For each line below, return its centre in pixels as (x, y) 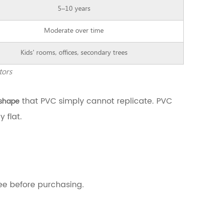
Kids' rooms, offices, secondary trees (74, 53)
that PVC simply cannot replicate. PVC (96, 101)
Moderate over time (74, 31)
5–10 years (74, 9)
